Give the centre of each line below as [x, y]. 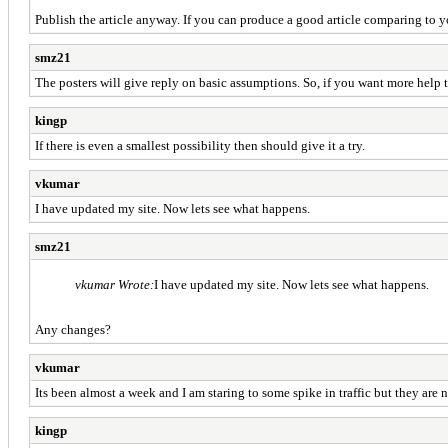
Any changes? [73, 329]
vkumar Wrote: [114, 284]
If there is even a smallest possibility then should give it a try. [200, 145]
